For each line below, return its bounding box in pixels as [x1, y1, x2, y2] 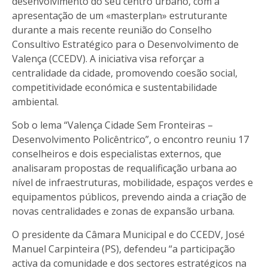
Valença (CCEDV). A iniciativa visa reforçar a [12, 51, 204, 65]
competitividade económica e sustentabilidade [12, 80, 217, 94]
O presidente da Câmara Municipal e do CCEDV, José [12, 227, 245, 241]
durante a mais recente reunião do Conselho [12, 23, 212, 36]
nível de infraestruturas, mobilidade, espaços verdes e [12, 175, 253, 189]
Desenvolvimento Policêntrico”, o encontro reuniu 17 [12, 132, 249, 146]
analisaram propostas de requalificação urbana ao [12, 161, 237, 175]
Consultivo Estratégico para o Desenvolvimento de [12, 37, 239, 51]
